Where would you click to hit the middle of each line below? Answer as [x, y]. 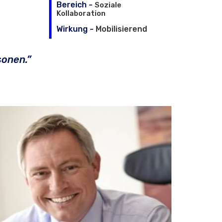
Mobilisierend [121, 29]
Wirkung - [76, 29]
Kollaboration [81, 13]
